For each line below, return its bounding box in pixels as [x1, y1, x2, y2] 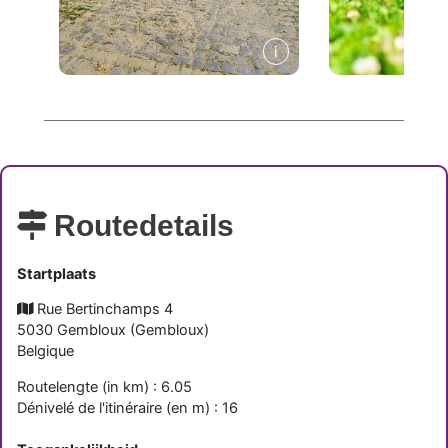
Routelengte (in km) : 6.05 [16, 377, 192, 396]
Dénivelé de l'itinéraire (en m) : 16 [16, 398, 238, 417]
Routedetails [53, 209, 234, 243]
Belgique [16, 342, 74, 361]
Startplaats [16, 264, 96, 283]
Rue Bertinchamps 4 [36, 300, 173, 319]
